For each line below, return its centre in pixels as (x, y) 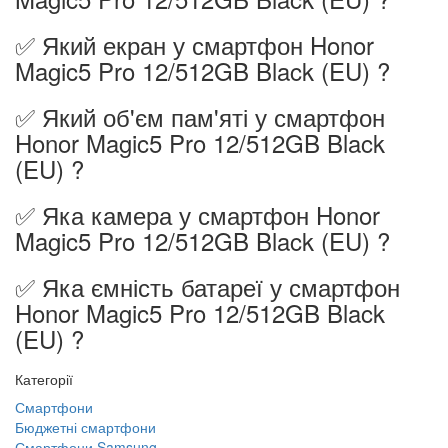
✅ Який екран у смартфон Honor (194, 44)
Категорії (44, 379)
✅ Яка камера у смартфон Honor (197, 214)
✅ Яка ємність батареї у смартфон (207, 286)
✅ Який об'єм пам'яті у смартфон (200, 116)
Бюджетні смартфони (85, 427)
